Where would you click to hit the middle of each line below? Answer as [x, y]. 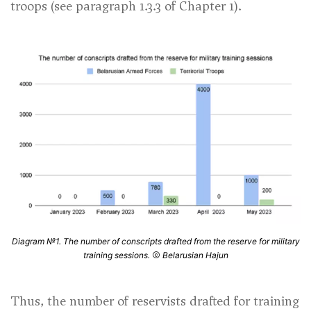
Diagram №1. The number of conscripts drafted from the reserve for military [155, 241]
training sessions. [117, 255]
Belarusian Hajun [195, 255]
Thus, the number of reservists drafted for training [155, 301]
